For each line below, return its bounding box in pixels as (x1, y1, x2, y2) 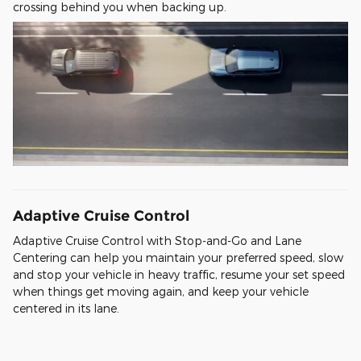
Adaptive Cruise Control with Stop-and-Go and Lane (13, 234, 301, 248)
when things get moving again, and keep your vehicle (13, 284, 309, 299)
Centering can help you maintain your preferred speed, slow (13, 251, 343, 265)
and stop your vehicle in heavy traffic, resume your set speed (13, 268, 345, 282)
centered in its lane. (13, 301, 119, 316)
